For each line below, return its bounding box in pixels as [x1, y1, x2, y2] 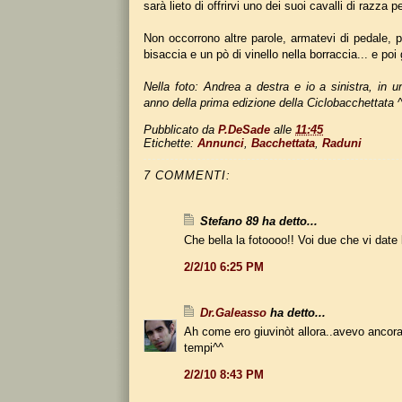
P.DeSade [218, 122, 270, 136]
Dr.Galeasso [200, 305, 267, 319]
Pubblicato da [144, 122, 218, 136]
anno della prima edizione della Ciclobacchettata [144, 95, 394, 109]
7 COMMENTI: [144, 168, 231, 182]
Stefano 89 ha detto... [200, 214, 318, 228]
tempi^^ [184, 340, 223, 354]
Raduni [322, 135, 362, 150]
